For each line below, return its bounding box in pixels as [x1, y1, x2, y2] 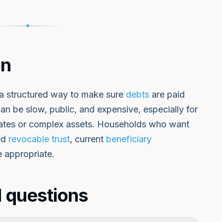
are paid [149, 89, 185, 100]
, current [70, 134, 106, 144]
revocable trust [8, 134, 70, 144]
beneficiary [106, 134, 152, 144]
